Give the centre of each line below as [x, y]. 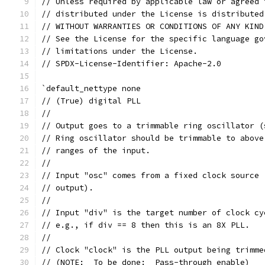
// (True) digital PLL [91, 101]
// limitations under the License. [119, 51]
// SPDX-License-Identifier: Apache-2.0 [131, 64]
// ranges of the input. [96, 151]
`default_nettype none [91, 88]
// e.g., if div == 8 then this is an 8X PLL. [146, 225]
